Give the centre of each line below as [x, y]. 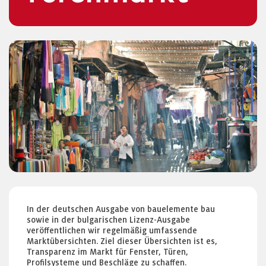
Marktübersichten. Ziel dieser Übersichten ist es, [122, 241]
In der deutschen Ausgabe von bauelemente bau [121, 209]
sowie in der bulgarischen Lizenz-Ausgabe [108, 220]
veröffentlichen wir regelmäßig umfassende [112, 230]
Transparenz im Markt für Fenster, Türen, [107, 252]
